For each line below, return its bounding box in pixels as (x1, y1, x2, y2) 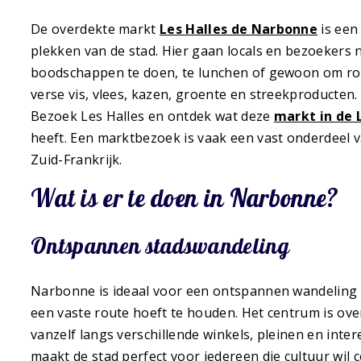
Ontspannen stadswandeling (31, 232, 289, 260)
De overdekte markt (31, 19, 160, 38)
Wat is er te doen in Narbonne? (31, 182, 339, 214)
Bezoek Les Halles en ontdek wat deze (31, 106, 274, 125)
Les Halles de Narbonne (160, 19, 318, 38)
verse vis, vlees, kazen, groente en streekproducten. (31, 85, 358, 103)
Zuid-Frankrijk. (31, 150, 122, 168)
